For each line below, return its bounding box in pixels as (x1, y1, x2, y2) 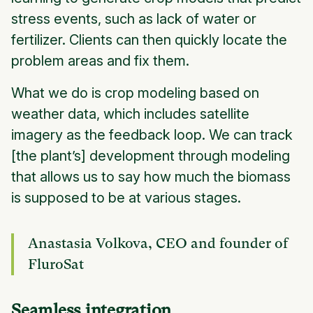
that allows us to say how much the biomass (11, 168, 291, 186)
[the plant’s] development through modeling (11, 147, 290, 165)
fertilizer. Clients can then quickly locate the (11, 31, 287, 49)
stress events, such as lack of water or (11, 10, 256, 28)
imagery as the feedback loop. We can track (11, 126, 293, 144)
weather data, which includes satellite (11, 105, 249, 123)
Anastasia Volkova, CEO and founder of (28, 235, 288, 252)
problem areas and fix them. (11, 52, 189, 70)
